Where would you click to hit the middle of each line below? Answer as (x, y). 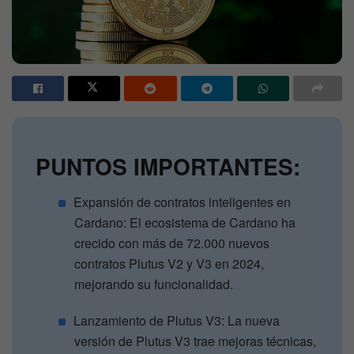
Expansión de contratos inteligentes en (183, 201)
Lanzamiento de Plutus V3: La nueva (177, 320)
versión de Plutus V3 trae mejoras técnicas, (196, 341)
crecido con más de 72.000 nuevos (172, 243)
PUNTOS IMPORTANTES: (168, 166)
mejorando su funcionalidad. (154, 284)
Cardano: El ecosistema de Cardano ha (185, 222)
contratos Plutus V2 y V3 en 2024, (169, 263)
